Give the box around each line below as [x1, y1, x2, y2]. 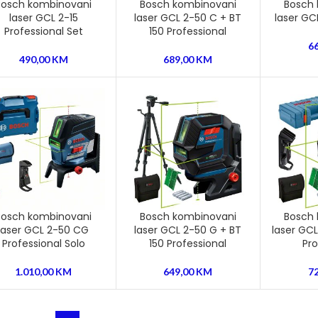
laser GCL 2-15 [9, 10, 78, 25]
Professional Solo [1, 236, 85, 251]
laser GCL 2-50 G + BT [134, 223, 242, 237]
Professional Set [4, 23, 83, 38]
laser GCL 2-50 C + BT [134, 10, 242, 25]
